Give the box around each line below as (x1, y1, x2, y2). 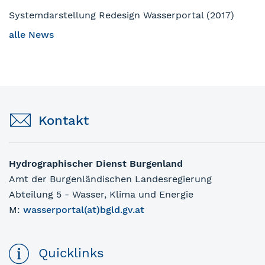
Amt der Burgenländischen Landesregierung (9, 173, 212, 185)
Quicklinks (38, 245, 104, 260)
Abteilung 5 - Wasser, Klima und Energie (9, 189, 193, 200)
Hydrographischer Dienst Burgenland (9, 158, 183, 169)
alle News (9, 29, 54, 40)
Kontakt (38, 113, 89, 128)
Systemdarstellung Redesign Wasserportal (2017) (9, 9, 234, 21)
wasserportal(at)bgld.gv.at (23, 204, 144, 215)
